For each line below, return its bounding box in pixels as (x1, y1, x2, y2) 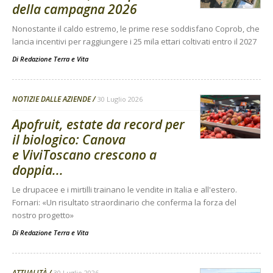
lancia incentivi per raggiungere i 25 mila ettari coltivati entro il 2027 (12, 36, 257, 47)
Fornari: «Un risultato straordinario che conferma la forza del (12, 197, 236, 208)
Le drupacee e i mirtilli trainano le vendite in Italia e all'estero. (12, 184, 237, 195)
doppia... (12, 161, 63, 179)
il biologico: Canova (12, 131, 126, 148)
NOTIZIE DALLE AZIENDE (12, 94, 91, 104)
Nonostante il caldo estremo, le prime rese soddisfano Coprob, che (12, 23, 260, 34)
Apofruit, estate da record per (12, 116, 185, 133)
